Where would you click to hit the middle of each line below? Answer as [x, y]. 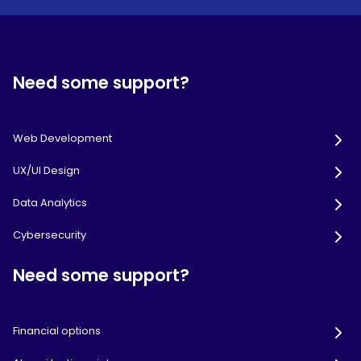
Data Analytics [50, 203]
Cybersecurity [50, 235]
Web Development [62, 139]
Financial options [57, 331]
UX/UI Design [46, 171]
